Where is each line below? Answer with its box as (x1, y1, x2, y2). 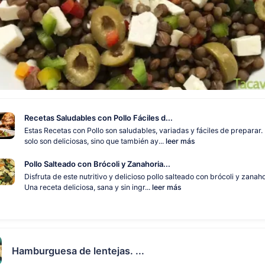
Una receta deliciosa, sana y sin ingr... (24, 182, 152, 192)
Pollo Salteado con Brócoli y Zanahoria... (24, 159, 170, 169)
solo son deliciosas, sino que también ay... (24, 137, 166, 146)
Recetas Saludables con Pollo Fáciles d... (24, 112, 173, 122)
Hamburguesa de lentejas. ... (11, 244, 144, 257)
